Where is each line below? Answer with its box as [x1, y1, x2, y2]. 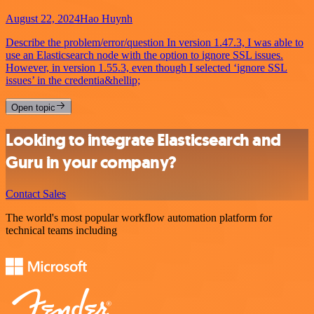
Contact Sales [6, 187, 66, 200]
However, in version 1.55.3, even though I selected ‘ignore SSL [6, 61, 287, 74]
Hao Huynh [80, 12, 132, 25]
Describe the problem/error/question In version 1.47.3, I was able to [6, 36, 303, 48]
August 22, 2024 [6, 12, 80, 25]
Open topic [11, 102, 55, 113]
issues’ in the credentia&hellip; [6, 74, 140, 86]
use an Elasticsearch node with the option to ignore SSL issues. [6, 48, 283, 61]
